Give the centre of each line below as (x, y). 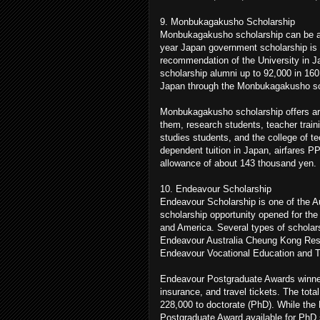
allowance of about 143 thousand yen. (238, 163)
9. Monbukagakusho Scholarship (227, 21)
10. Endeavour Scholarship (216, 189)
